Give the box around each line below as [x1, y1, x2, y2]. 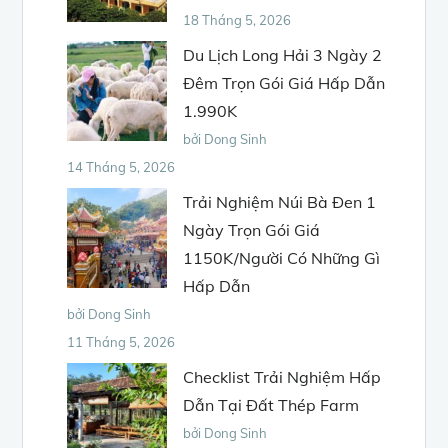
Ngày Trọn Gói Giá [183, 219, 321, 240]
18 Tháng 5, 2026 [183, 11, 292, 28]
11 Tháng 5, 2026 [67, 333, 176, 350]
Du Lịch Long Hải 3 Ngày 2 [183, 44, 383, 65]
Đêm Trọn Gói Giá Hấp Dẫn [183, 72, 386, 93]
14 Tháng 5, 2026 [67, 158, 176, 175]
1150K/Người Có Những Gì [183, 247, 381, 268]
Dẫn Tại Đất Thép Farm [183, 394, 360, 415]
